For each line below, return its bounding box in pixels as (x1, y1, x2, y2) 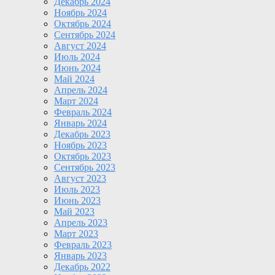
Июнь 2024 (54, 62, 101, 73)
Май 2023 (54, 206, 95, 217)
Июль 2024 (54, 51, 100, 62)
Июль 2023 (54, 184, 100, 195)
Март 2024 (54, 95, 98, 106)
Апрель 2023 (54, 217, 107, 228)
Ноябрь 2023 (54, 139, 107, 150)
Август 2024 (54, 40, 106, 51)
